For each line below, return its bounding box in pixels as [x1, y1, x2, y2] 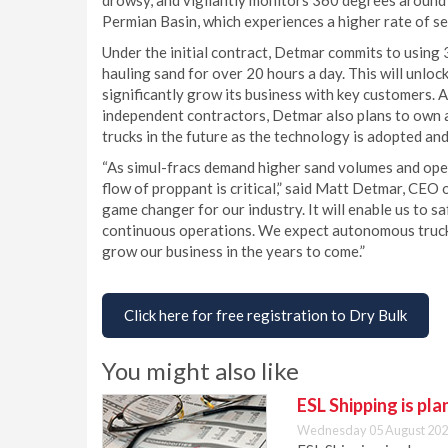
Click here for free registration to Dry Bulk [124, 306, 407, 324]
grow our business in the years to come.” [102, 242, 365, 260]
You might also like [102, 356, 299, 385]
